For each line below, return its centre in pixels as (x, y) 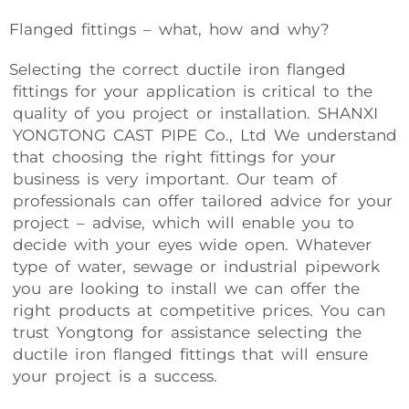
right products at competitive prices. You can (197, 310)
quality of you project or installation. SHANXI (194, 113)
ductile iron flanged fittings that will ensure (189, 354)
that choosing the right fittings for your (173, 157)
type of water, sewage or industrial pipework (194, 267)
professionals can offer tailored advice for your (201, 201)
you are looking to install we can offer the (184, 288)
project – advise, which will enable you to (182, 223)
